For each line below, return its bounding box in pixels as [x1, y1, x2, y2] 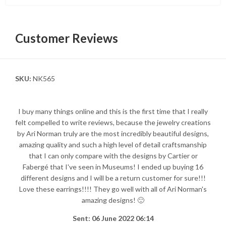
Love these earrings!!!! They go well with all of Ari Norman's [19, 184, 207, 193]
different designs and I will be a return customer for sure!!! [20, 173, 206, 182]
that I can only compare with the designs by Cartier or [28, 151, 198, 160]
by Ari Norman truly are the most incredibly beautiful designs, [17, 129, 209, 138]
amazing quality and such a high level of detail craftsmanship [19, 140, 207, 149]
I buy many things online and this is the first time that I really [18, 106, 208, 116]
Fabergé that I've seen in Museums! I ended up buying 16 [23, 162, 203, 171]
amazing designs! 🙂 [82, 195, 144, 204]
